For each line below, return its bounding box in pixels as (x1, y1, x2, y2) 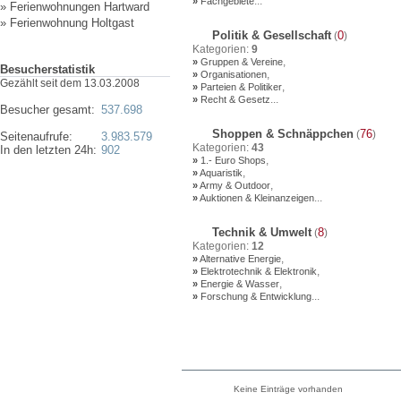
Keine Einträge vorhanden (231, 384, 343, 394)
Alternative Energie (198, 253, 281, 264)
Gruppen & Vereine (198, 56, 283, 67)
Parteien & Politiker (198, 81, 282, 92)
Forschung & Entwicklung (198, 291, 311, 302)
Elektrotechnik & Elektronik (198, 266, 317, 277)
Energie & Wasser (198, 278, 279, 289)
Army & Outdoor (198, 180, 270, 191)
